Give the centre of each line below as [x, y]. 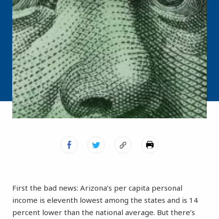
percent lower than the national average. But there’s [104, 212]
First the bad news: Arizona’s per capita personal [97, 188]
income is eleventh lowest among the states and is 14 [105, 200]
